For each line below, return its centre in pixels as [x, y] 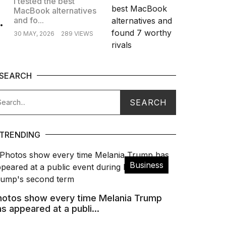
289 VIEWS [77, 33]
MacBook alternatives [55, 10]
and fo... [29, 20]
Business [147, 165]
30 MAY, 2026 [34, 33]
